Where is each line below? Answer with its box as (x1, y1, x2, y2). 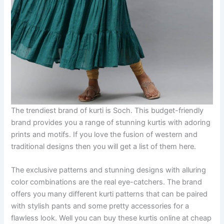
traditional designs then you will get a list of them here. (11, 141, 196, 151)
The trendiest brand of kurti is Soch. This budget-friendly (11, 105, 204, 115)
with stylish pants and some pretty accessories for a (11, 201, 189, 211)
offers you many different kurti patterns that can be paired (11, 189, 208, 199)
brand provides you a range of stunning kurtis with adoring (11, 117, 211, 127)
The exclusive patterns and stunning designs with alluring (11, 165, 206, 175)
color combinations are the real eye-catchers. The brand (11, 177, 202, 187)
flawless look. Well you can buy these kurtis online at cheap (11, 213, 212, 223)
